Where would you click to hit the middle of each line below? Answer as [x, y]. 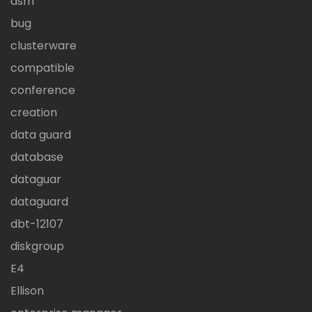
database [37, 157]
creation [34, 113]
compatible [42, 68]
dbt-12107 [37, 224]
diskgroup [37, 247]
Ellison [27, 291]
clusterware [44, 46]
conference [43, 91]
